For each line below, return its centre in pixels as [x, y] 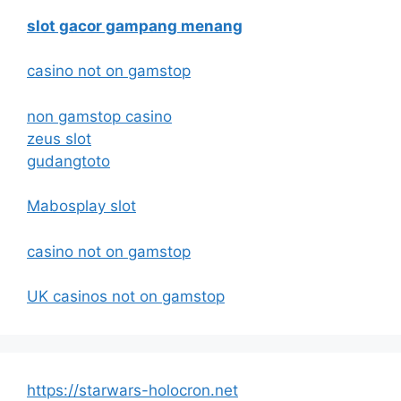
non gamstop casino [99, 116]
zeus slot [59, 138]
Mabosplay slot [81, 206]
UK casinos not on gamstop [126, 296]
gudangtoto [68, 161]
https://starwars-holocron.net [132, 390]
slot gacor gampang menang [135, 26]
